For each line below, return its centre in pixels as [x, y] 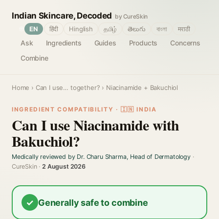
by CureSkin [131, 16]
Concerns [185, 43]
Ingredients [64, 43]
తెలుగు [137, 29]
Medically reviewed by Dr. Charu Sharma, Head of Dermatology [101, 157]
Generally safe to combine [93, 202]
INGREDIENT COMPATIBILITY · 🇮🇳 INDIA [84, 109]
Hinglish [81, 29]
